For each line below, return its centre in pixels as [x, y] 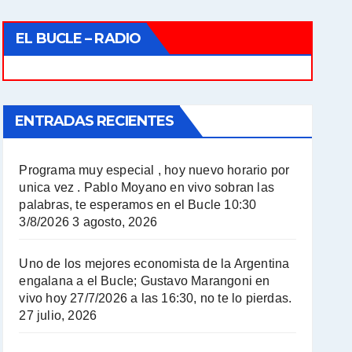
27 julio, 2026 [58, 315]
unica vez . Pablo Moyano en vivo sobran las [147, 187]
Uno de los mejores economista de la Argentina [154, 263]
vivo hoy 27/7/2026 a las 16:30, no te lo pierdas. [156, 298]
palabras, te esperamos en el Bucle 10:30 [138, 204]
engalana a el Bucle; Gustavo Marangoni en [145, 280]
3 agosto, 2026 [115, 222]
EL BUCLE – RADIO [78, 38]
